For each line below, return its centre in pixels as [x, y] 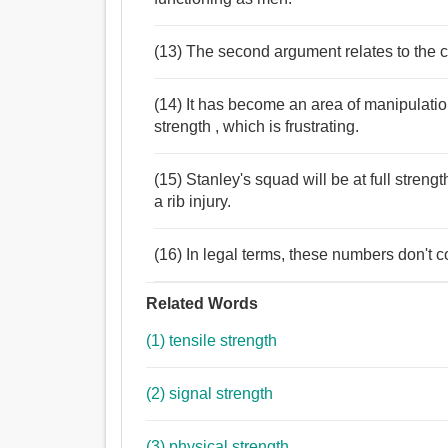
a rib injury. [193, 202]
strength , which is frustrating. [257, 127]
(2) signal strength [221, 394]
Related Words [202, 304]
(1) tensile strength [212, 341]
